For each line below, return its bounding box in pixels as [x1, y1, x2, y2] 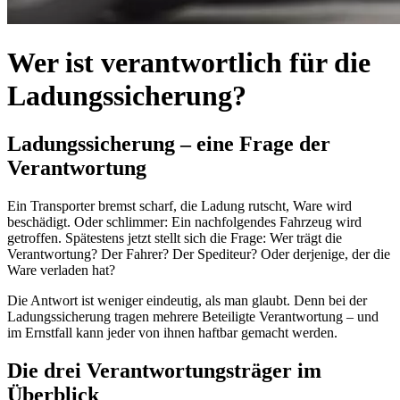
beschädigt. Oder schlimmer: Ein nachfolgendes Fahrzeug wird [7, 213, 362, 229]
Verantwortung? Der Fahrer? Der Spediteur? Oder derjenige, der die [7, 246, 390, 262]
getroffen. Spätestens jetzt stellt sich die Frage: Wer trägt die [7, 229, 342, 246]
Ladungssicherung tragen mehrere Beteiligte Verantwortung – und [7, 308, 379, 324]
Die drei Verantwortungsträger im [7, 358, 321, 382]
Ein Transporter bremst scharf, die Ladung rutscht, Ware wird [7, 197, 352, 213]
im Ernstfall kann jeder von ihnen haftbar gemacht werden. [7, 324, 337, 340]
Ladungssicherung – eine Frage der [7, 131, 330, 155]
